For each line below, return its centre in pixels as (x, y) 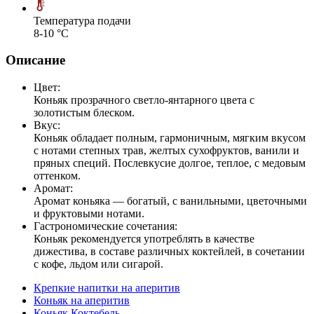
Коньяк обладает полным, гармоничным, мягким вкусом (170, 138)
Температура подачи (82, 20)
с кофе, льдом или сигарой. (98, 264)
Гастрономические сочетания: (105, 226)
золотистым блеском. (84, 113)
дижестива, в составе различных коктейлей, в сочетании (169, 252)
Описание (35, 60)
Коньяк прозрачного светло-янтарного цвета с (144, 100)
